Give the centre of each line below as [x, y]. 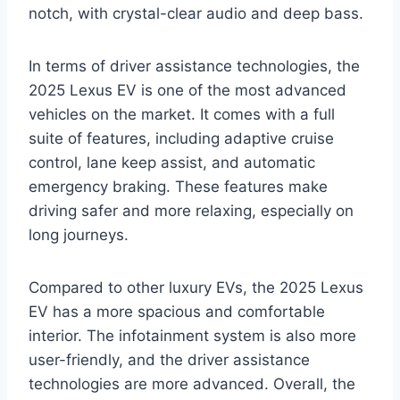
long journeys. [79, 235]
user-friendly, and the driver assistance [169, 360]
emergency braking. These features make [178, 187]
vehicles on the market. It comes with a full [182, 115]
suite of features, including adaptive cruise [181, 139]
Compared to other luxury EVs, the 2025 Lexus [196, 288]
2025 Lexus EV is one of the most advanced [187, 91]
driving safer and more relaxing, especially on [191, 211]
